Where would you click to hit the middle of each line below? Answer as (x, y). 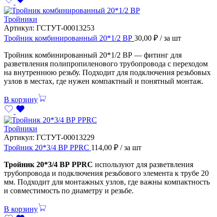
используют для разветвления (143, 164)
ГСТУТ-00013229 (65, 137)
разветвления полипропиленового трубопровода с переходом (106, 63)
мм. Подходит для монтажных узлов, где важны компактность (107, 182)
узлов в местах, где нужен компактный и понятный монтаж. (104, 81)
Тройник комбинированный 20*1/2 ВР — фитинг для (93, 55)
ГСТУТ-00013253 (65, 28)
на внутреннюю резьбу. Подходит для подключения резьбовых (107, 72)
